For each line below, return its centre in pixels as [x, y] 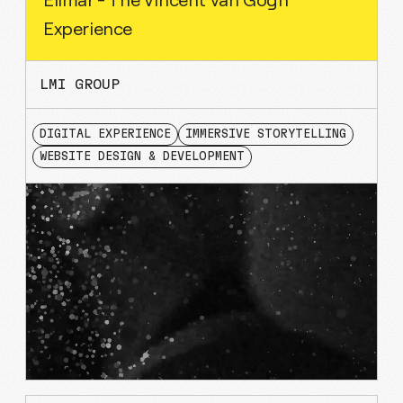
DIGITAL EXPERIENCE [105, 134]
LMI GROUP [80, 84]
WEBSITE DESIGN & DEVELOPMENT [142, 157]
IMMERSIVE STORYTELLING [266, 134]
